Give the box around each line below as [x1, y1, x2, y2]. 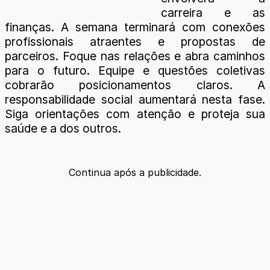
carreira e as [161, 5, 265, 20]
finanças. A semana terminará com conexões [5, 19, 265, 34]
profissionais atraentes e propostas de [5, 34, 265, 49]
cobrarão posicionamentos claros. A [5, 77, 265, 92]
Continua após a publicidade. [69, 166, 201, 178]
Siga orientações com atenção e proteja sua [5, 106, 265, 121]
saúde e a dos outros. [5, 121, 121, 136]
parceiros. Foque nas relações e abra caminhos [5, 48, 265, 63]
